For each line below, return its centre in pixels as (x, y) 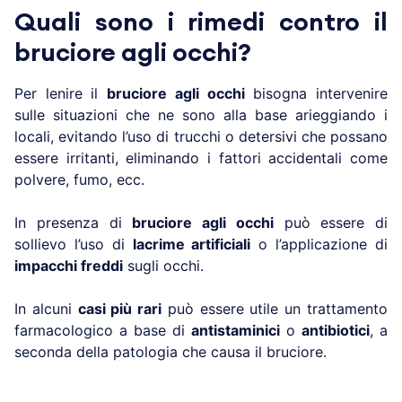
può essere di (330, 222)
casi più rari (120, 308)
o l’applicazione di (319, 244)
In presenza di (74, 222)
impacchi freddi (69, 265)
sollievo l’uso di (74, 244)
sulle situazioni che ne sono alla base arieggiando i (201, 114)
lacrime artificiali (192, 244)
